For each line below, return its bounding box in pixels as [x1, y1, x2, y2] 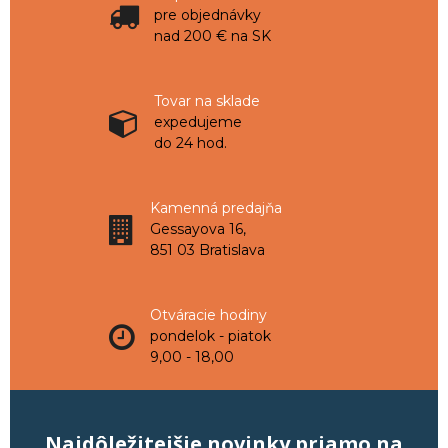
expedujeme [154, 113, 242, 132]
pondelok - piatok [150, 327, 271, 346]
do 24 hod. [154, 134, 227, 153]
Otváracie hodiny [150, 306, 267, 325]
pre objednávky [154, 6, 261, 25]
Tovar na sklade [154, 92, 260, 111]
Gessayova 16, [150, 220, 246, 239]
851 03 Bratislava [150, 241, 265, 260]
